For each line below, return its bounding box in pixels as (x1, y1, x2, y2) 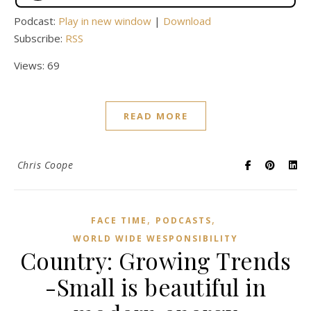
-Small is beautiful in (45, 271, 266, 303)
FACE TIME (91, 215, 147, 227)
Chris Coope (17, 158, 73, 172)
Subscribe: (14, 31, 65, 46)
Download (163, 14, 211, 28)
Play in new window (58, 14, 151, 28)
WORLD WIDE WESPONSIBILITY (73, 233, 238, 245)
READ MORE (123, 110, 188, 123)
